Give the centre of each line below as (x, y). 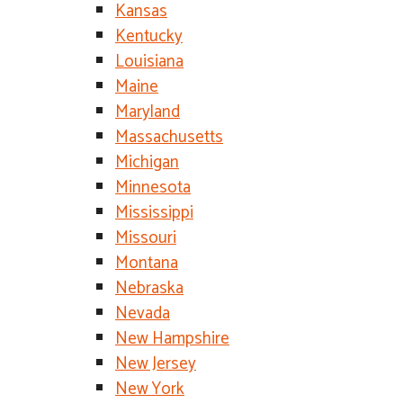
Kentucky (149, 36)
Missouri (146, 238)
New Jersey (156, 364)
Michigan (147, 162)
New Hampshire (172, 339)
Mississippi (154, 213)
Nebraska (149, 288)
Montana (147, 263)
